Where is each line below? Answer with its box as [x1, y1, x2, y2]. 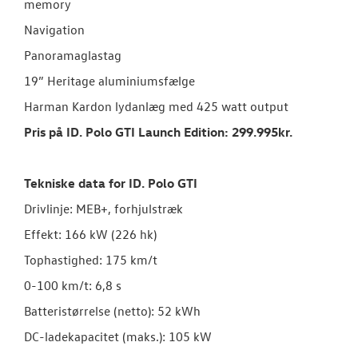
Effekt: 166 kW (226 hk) [24, 226, 157, 243]
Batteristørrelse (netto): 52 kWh [24, 303, 201, 320]
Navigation [24, 22, 85, 38]
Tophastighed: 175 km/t [24, 252, 157, 268]
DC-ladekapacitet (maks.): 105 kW [24, 328, 212, 345]
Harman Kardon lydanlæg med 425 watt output [24, 98, 288, 115]
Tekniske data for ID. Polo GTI [24, 175, 197, 192]
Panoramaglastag [24, 47, 121, 64]
